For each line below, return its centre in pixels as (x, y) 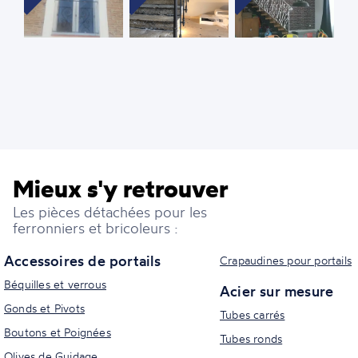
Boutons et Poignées (58, 332)
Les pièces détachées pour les (109, 211)
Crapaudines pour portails (286, 260)
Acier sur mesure (277, 290)
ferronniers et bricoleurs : (95, 227)
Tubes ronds (251, 338)
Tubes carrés (253, 314)
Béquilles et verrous (55, 284)
